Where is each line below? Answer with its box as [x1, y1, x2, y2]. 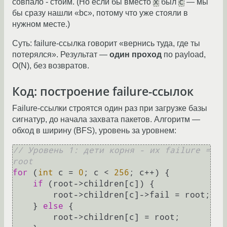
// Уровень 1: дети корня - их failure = [13, 145, 210, 156]
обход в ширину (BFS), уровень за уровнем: [12, 126, 176, 135]
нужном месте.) [12, 19, 70, 28]
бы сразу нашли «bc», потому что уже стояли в [12, 8, 188, 17]
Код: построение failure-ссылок [12, 83, 194, 100]
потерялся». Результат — [12, 50, 109, 59]
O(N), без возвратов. [12, 61, 89, 70]
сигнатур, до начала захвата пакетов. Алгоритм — [12, 115, 200, 124]
